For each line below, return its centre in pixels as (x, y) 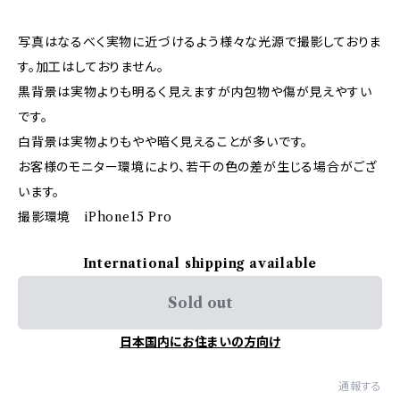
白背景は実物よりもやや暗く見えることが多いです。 (163, 142)
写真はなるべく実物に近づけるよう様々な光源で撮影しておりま (200, 42)
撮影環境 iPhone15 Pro (95, 217)
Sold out (200, 303)
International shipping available (200, 263)
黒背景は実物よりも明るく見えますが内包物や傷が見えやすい (195, 92)
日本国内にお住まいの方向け (200, 342)
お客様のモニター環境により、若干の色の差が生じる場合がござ (198, 167)
